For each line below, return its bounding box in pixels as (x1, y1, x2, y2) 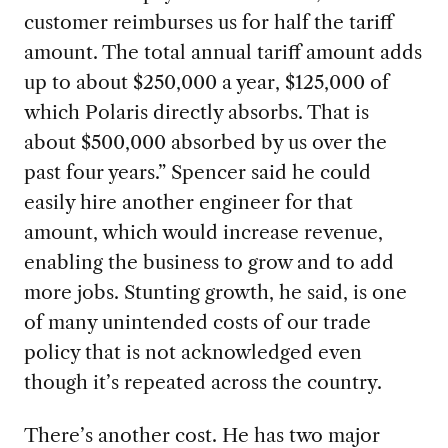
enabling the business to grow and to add (23, 249, 394, 274)
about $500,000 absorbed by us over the (23, 129, 387, 154)
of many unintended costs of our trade (23, 309, 371, 334)
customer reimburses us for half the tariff (23, 9, 393, 34)
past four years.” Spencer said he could (23, 159, 371, 184)
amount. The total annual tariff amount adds (23, 39, 422, 64)
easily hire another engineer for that (23, 189, 353, 214)
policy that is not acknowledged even (23, 339, 362, 364)
